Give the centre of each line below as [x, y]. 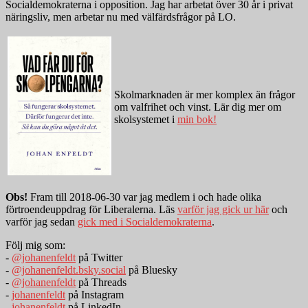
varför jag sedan [42, 222]
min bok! [197, 120]
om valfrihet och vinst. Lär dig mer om [198, 107]
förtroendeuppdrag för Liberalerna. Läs [91, 210]
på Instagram [95, 295]
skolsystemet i [146, 120]
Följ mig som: [35, 245]
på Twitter [99, 258]
